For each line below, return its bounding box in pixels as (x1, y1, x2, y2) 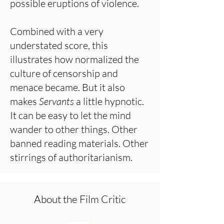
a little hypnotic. (74, 95, 144, 107)
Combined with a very (10, 25, 103, 37)
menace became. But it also (10, 81, 125, 93)
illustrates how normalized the (10, 53, 139, 65)
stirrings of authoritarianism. (10, 151, 132, 163)
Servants (39, 95, 74, 107)
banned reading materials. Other (10, 137, 148, 149)
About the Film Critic (34, 192, 126, 205)
